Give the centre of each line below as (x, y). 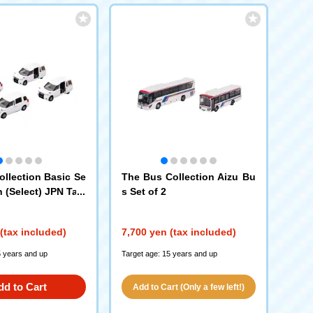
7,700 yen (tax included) (179, 232)
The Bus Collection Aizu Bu (188, 177)
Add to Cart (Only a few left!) (188, 287)
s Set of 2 (144, 191)
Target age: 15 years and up (169, 254)
